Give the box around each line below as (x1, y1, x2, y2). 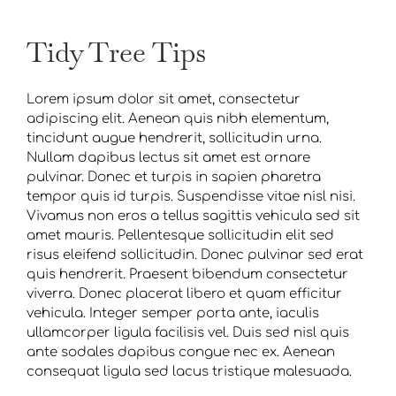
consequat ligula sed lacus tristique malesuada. (26, 364, 352, 379)
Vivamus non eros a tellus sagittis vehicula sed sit (26, 209, 360, 224)
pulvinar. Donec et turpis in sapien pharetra (26, 170, 321, 185)
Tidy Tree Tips (26, 34, 206, 70)
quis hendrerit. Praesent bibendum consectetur (26, 267, 348, 282)
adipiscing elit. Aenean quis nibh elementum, (26, 111, 329, 126)
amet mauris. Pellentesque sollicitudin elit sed (26, 228, 334, 243)
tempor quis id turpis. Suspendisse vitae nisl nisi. (26, 189, 355, 204)
